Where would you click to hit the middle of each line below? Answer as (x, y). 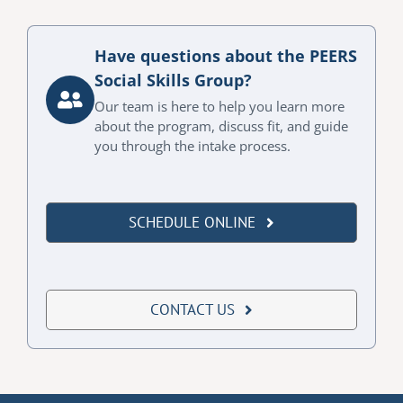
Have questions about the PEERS (225, 56)
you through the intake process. (192, 146)
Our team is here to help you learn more (219, 107)
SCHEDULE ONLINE (193, 223)
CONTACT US (192, 310)
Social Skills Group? (173, 81)
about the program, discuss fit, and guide (221, 126)
